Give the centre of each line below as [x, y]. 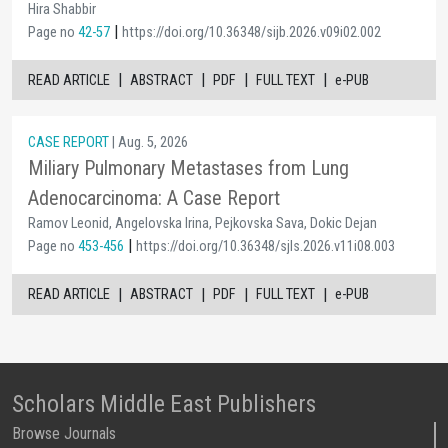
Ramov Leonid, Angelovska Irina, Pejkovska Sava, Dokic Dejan [202, 223]
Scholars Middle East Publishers [164, 403]
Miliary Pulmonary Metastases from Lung [188, 168]
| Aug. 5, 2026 [148, 142]
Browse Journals [64, 433]
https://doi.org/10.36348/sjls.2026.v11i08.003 [265, 246]
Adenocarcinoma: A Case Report [154, 198]
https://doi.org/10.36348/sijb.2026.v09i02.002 [251, 32]
